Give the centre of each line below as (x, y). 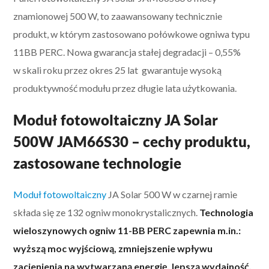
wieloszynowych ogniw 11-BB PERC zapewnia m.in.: (127, 230)
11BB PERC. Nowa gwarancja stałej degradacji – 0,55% (127, 52)
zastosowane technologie (98, 163)
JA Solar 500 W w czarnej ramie (173, 194)
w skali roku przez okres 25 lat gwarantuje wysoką (118, 70)
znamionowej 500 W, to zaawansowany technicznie (118, 16)
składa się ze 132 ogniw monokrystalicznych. (106, 212)
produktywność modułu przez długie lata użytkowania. (125, 88)
